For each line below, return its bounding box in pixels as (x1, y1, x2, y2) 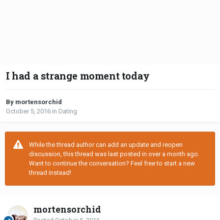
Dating (58, 108, 77, 115)
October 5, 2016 (6, 108, 51, 115)
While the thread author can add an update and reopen (29, 141, 183, 149)
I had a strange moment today (6, 69, 150, 82)
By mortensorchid (6, 98, 62, 106)
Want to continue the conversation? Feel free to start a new (29, 160, 195, 167)
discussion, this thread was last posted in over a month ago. (29, 150, 199, 158)
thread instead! (29, 169, 71, 177)
